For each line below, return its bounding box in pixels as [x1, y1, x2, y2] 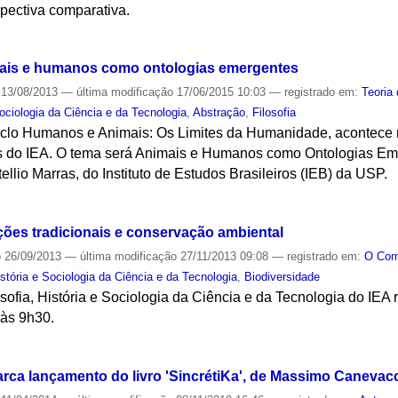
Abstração [193, 106, 246, 120]
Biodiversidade [244, 269, 321, 283]
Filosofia [252, 106, 297, 120]
